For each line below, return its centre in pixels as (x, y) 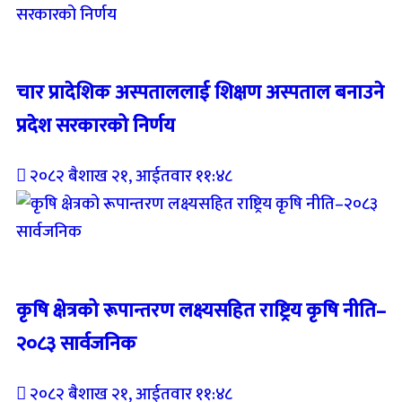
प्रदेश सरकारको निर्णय (96, 127)
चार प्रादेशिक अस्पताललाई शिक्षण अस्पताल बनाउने (200, 93)
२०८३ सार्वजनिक (76, 344)
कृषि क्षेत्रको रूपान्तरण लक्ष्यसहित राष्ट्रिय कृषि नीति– (201, 310)
